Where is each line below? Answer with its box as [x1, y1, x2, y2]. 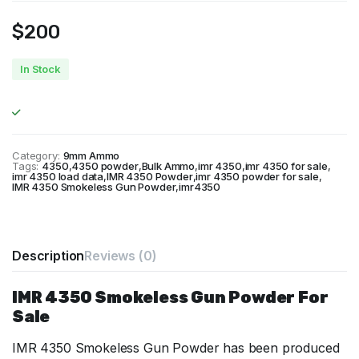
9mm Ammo [63, 148, 120, 162]
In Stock [20, 62, 61, 75]
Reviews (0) [84, 247, 157, 264]
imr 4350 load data [12, 169, 104, 183]
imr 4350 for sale [244, 159, 328, 172]
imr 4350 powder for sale [196, 169, 319, 183]
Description [12, 247, 85, 264]
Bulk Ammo [141, 159, 196, 172]
